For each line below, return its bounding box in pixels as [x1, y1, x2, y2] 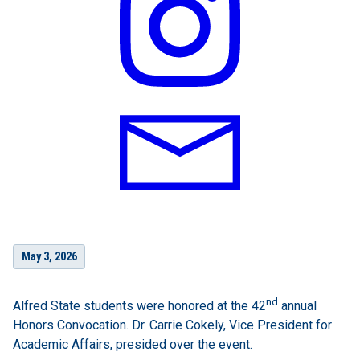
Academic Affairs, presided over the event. [13, 336, 252, 352]
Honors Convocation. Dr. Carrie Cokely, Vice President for [13, 317, 332, 333]
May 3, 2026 [21, 250, 77, 264]
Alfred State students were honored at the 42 [13, 297, 266, 313]
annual [278, 297, 317, 313]
